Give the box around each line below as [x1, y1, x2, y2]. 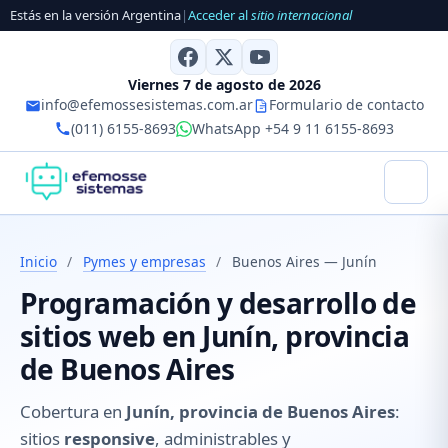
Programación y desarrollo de [20, 284, 417, 323]
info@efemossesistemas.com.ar [40, 94, 253, 114]
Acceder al [188, 6, 251, 25]
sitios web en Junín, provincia [20, 317, 410, 356]
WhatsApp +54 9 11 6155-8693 [191, 118, 394, 138]
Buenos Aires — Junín [231, 251, 377, 271]
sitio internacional [251, 6, 352, 25]
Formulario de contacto [268, 94, 424, 114]
